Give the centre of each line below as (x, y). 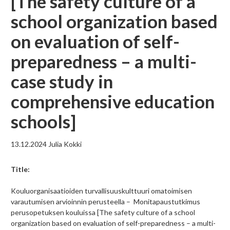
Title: (20, 169)
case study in (62, 81)
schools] (43, 121)
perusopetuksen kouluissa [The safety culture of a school (103, 213)
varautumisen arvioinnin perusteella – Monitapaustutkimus (106, 202)
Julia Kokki (65, 144)
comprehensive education (113, 101)
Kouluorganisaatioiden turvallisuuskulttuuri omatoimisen (101, 191)
